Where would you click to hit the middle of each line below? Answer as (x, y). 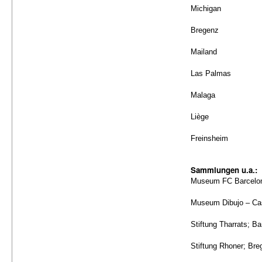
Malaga (203, 95)
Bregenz (205, 30)
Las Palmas (211, 73)
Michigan (206, 8)
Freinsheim (210, 138)
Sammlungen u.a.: (224, 170)
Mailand (204, 52)
